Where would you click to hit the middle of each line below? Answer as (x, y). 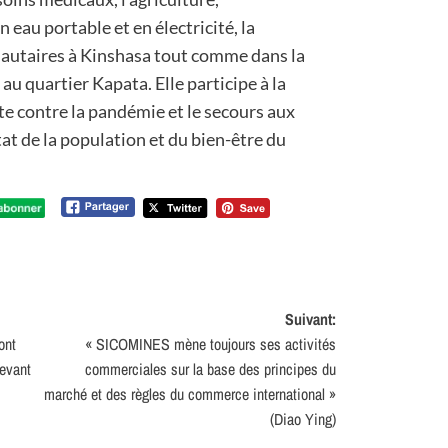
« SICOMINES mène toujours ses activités (211, 344)
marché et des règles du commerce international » (190, 394)
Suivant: (311, 319)
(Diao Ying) (303, 419)
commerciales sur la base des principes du (211, 369)
